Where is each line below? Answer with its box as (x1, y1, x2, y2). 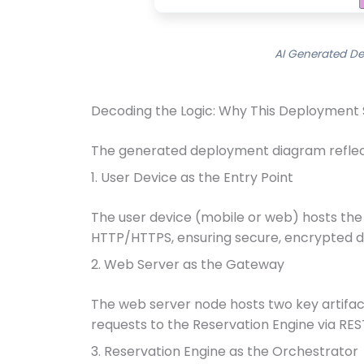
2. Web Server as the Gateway (91, 255, 284, 274)
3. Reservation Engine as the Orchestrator (91, 342, 358, 361)
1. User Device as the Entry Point (91, 168, 293, 187)
